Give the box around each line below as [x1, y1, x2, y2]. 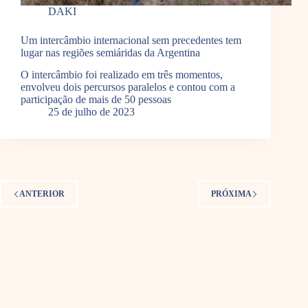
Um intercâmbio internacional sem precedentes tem [21, 34, 241, 46]
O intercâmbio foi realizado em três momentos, [21, 69, 223, 81]
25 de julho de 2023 [48, 106, 135, 118]
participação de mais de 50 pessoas [21, 93, 171, 106]
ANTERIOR [19, 188, 65, 199]
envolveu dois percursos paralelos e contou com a [21, 81, 235, 93]
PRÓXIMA [211, 188, 252, 199]
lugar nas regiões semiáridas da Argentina [21, 46, 200, 58]
